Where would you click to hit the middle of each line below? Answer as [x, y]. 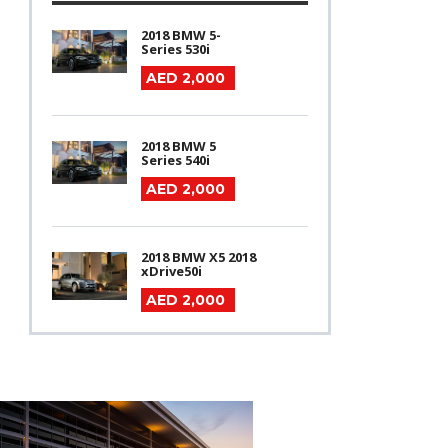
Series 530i [175, 49]
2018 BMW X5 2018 [198, 257]
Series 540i [175, 160]
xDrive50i [171, 271]
